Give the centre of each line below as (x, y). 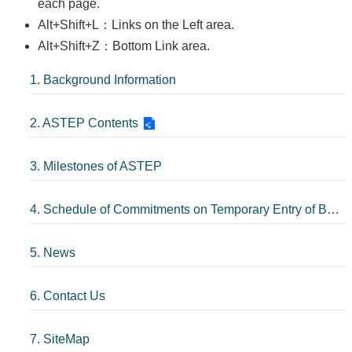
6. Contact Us (68, 295)
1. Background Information (103, 79)
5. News (53, 252)
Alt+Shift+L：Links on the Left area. (136, 24)
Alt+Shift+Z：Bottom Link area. (124, 46)
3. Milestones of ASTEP (96, 166)
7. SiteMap (60, 339)
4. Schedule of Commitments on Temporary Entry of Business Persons (333, 209)
